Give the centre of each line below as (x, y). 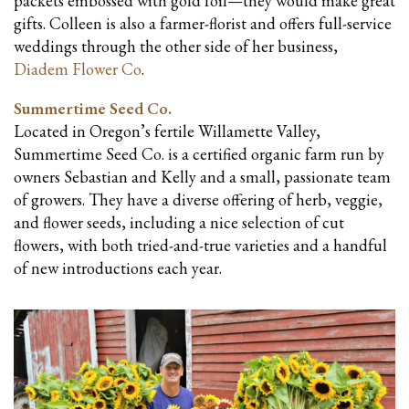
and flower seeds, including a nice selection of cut (179, 222)
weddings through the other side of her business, (176, 46)
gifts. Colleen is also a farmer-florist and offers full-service (203, 23)
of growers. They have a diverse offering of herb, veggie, (198, 199)
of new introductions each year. (120, 267)
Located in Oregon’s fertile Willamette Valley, (167, 131)
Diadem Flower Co (78, 68)
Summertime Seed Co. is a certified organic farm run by (199, 153)
